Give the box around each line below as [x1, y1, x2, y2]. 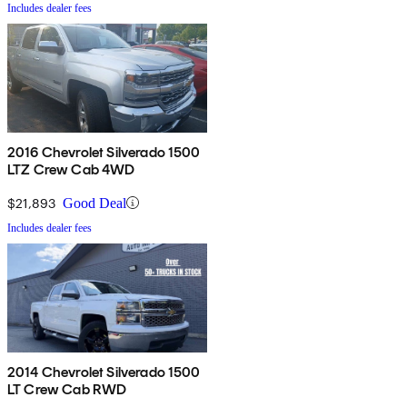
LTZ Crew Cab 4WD [7, 160, 135, 178]
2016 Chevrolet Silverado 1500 [7, 143, 201, 161]
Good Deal [63, 194, 126, 211]
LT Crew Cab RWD [7, 380, 127, 398]
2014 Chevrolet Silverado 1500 [7, 362, 201, 381]
